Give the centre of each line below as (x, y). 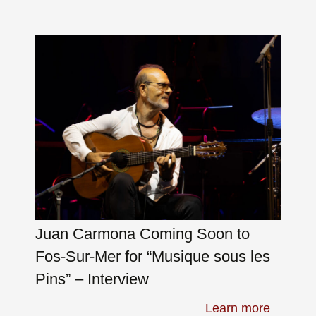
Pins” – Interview (92, 279)
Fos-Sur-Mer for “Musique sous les (153, 256)
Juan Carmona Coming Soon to (142, 233)
